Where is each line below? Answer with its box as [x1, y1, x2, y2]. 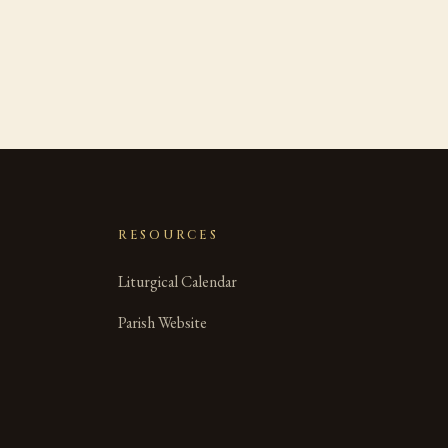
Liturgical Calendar [118, 271, 237, 293]
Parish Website [118, 311, 207, 333]
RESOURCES [118, 226, 219, 244]
